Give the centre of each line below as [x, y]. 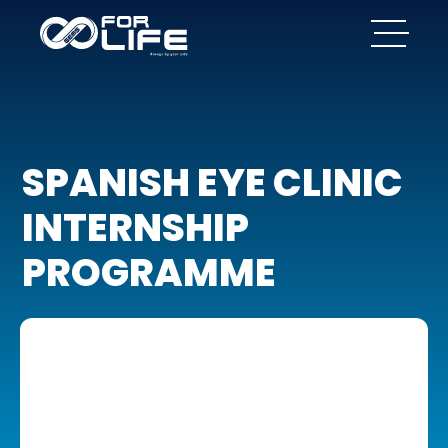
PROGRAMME [149, 272]
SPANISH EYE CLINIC [213, 182]
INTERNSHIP [136, 227]
